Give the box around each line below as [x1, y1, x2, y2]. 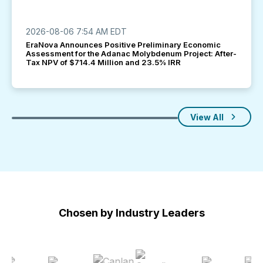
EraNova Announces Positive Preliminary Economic [26, 40, 221, 49]
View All [190, 112, 224, 122]
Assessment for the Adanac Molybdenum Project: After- [26, 49, 237, 58]
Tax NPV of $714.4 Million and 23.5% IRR [26, 58, 181, 67]
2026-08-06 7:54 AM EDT [26, 26, 127, 36]
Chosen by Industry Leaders [58, 207, 205, 219]
